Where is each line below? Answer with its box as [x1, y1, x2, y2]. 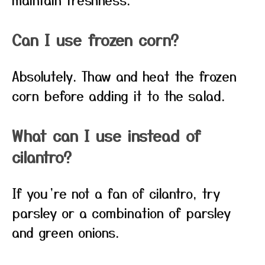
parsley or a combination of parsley [12, 203, 231, 222]
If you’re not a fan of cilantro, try [12, 183, 220, 202]
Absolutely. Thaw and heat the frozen [12, 66, 237, 85]
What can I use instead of [12, 124, 201, 146]
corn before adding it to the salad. [12, 86, 225, 105]
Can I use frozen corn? [12, 28, 179, 50]
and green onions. [12, 222, 119, 241]
